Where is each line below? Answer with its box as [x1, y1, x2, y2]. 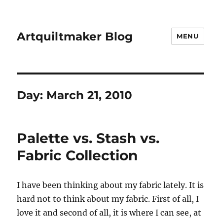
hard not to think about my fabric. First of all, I [17, 194, 199, 204]
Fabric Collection [17, 147, 138, 164]
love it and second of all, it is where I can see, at [17, 208, 202, 218]
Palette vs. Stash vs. [17, 130, 160, 147]
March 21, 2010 [46, 88, 133, 102]
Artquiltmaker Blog [17, 29, 133, 43]
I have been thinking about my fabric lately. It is [17, 180, 204, 190]
